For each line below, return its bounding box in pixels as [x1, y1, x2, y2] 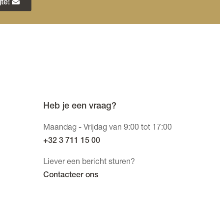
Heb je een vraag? [43, 102, 116, 111]
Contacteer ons [43, 172, 98, 180]
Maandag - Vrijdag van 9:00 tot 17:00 [43, 124, 172, 133]
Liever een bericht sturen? [43, 159, 135, 167]
